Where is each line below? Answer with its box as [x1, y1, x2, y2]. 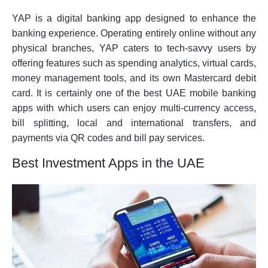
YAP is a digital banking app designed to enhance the [12, 13, 256, 24]
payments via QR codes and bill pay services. [12, 133, 205, 144]
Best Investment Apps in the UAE [12, 156, 205, 171]
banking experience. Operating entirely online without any [12, 28, 256, 39]
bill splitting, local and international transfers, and [12, 118, 256, 129]
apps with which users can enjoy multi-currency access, [12, 103, 256, 114]
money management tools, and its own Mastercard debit [12, 73, 256, 84]
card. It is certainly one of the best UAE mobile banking [12, 88, 256, 99]
